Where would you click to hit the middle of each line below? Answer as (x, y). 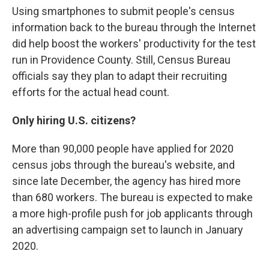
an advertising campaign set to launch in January (128, 230)
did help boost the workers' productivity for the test (134, 44)
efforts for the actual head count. (91, 92)
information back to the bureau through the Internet (134, 27)
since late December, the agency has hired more (126, 181)
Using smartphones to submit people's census (123, 11)
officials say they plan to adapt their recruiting (119, 76)
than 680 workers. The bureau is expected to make (132, 197)
